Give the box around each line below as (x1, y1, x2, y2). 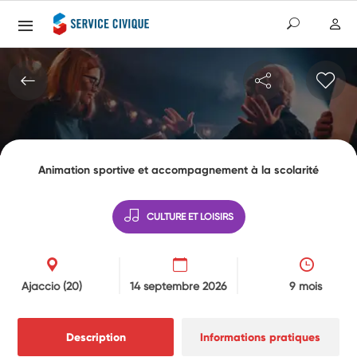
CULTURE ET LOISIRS (146, 210, 233, 222)
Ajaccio (21, 279, 63, 292)
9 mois (288, 279, 322, 292)
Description (65, 329, 126, 344)
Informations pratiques (200, 329, 321, 344)
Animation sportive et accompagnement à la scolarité (38, 163, 319, 177)
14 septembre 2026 (130, 279, 227, 292)
